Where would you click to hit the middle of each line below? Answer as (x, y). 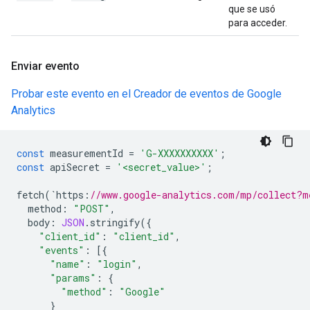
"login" (117, 264)
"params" (73, 278)
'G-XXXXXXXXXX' (180, 153)
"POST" (92, 209)
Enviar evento (45, 66)
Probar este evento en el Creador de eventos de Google (146, 94)
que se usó (252, 9)
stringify (115, 222)
